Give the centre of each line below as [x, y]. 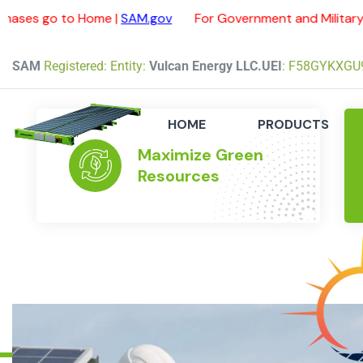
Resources [179, 176]
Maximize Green [201, 155]
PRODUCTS [293, 124]
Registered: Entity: [95, 66]
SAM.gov [68, 18]
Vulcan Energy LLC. [205, 66]
